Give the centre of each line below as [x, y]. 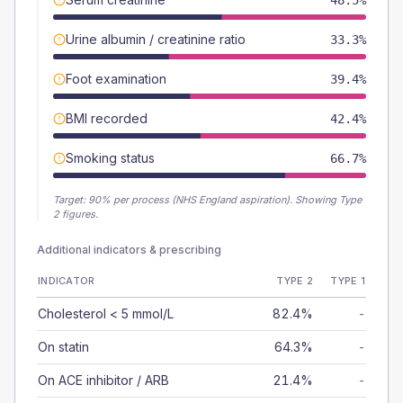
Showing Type [328, 200]
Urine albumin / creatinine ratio [156, 39]
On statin [63, 347]
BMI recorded [107, 118]
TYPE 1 [348, 281]
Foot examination [116, 79]
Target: [71, 200]
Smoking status [110, 158]
